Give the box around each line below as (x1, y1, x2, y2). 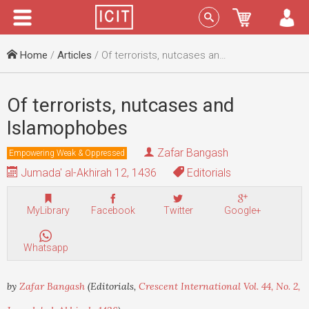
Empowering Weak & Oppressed (9, 148, 125, 158)
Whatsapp (23, 242, 68, 254)
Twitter (163, 205, 193, 216)
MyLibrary (27, 205, 70, 216)
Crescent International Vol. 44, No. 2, (139, 280, 300, 293)
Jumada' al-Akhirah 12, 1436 (18, 166, 157, 179)
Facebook (91, 205, 135, 216)
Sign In (242, 12, 271, 23)
